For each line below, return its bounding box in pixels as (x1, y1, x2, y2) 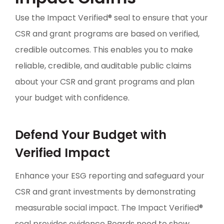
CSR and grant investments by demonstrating (15, 186, 195, 197)
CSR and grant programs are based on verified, (15, 28, 199, 39)
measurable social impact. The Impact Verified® (15, 202, 203, 213)
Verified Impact (15, 144, 110, 161)
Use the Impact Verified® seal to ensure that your (15, 12, 208, 23)
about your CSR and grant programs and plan (15, 76, 194, 87)
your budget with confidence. (15, 92, 129, 103)
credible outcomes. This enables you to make (15, 44, 193, 55)
